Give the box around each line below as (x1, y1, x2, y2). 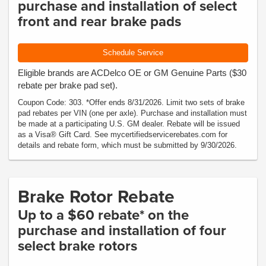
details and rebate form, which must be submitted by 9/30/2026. (18, 141, 237, 150)
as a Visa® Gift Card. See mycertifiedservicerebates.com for (18, 130, 227, 139)
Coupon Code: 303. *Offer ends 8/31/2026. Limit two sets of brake (18, 98, 245, 107)
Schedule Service (103, 47, 163, 57)
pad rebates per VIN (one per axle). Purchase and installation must (18, 109, 247, 118)
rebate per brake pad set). (18, 80, 118, 90)
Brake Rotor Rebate (18, 183, 175, 209)
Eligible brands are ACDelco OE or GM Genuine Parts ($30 (18, 68, 246, 78)
